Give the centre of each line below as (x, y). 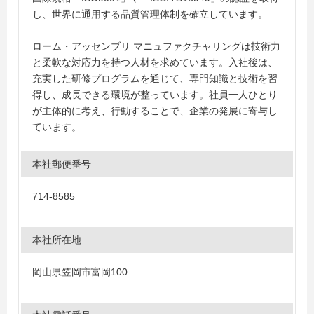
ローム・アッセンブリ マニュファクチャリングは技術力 (156, 46)
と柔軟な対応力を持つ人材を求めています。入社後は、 (155, 62)
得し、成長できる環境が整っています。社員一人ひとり (155, 95)
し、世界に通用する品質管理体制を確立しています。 (150, 14)
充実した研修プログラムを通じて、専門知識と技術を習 (155, 78)
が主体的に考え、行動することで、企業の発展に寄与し (155, 111)
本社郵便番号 (62, 164)
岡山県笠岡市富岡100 (80, 272)
